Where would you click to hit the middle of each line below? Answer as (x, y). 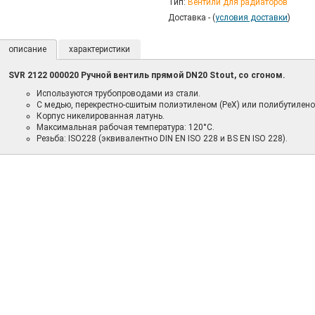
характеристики (99, 49)
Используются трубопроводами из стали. (118, 94)
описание (27, 49)
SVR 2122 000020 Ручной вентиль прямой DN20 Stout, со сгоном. (147, 75)
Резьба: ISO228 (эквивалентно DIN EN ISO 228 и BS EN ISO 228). (162, 139)
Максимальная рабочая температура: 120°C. (125, 127)
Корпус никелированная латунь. (100, 116)
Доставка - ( (192, 18)
